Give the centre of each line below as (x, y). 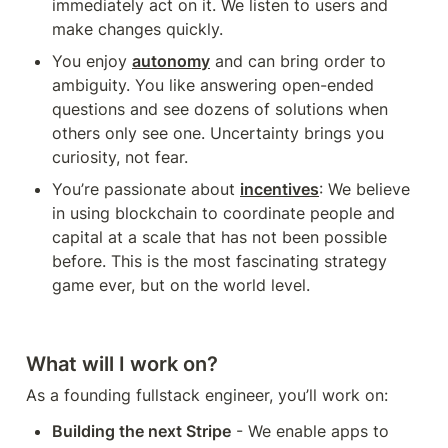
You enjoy (92, 61)
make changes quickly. (137, 29)
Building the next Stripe (141, 431)
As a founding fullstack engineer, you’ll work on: (207, 395)
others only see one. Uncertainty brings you (218, 133)
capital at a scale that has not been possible (219, 237)
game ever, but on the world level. (183, 285)
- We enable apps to (310, 431)
